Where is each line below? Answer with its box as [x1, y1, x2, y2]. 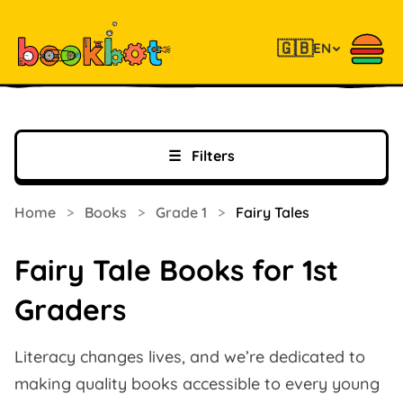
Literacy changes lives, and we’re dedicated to [14, 346, 365, 367]
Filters [188, 147, 235, 165]
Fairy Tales [236, 203, 309, 221]
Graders [14, 291, 126, 327]
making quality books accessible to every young [14, 373, 380, 394]
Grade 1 [156, 203, 207, 221]
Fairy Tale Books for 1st [14, 252, 338, 288]
